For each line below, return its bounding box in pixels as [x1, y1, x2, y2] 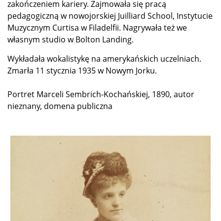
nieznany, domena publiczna [7, 100, 112, 111]
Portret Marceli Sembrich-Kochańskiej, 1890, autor [7, 88, 194, 100]
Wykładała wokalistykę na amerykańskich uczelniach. [7, 53, 201, 64]
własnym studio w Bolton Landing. [7, 34, 134, 45]
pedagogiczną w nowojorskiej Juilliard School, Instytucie [7, 10, 213, 21]
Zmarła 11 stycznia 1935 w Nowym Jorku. [7, 65, 157, 76]
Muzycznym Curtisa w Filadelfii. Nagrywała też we [7, 22, 187, 33]
